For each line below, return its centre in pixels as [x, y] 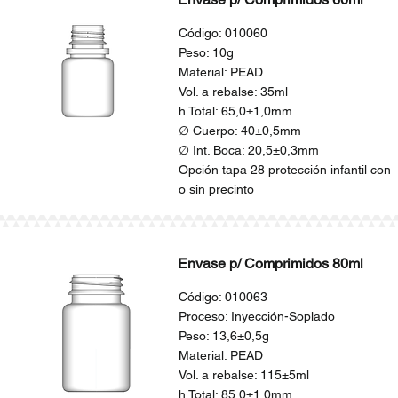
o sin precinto [216, 189]
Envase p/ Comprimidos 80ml [270, 263]
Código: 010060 [223, 33]
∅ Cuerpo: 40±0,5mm [239, 131]
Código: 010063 [223, 297]
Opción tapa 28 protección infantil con [284, 170]
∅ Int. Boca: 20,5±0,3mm [248, 150]
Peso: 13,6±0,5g [223, 336]
